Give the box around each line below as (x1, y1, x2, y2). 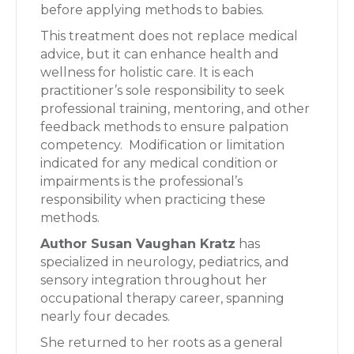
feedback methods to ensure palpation (40, 119, 288, 134)
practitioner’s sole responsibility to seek (40, 83, 284, 98)
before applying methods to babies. (40, 2, 264, 17)
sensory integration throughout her (40, 273, 267, 288)
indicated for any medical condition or (40, 156, 278, 171)
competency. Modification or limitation (40, 137, 284, 153)
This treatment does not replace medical (40, 28, 298, 43)
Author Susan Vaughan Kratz (40, 236, 235, 251)
